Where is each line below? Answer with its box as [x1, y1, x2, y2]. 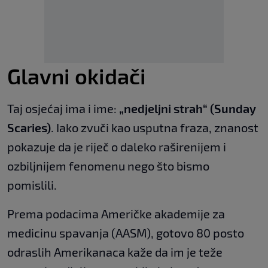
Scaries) [7, 120, 51, 135]
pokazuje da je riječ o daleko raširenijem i [7, 139, 226, 154]
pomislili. [7, 178, 57, 193]
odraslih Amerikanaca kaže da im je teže [7, 245, 223, 260]
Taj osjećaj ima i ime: [7, 101, 119, 116]
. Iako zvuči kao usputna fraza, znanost [51, 120, 258, 135]
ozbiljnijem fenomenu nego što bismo [7, 159, 209, 173]
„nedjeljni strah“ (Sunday [119, 101, 256, 116]
